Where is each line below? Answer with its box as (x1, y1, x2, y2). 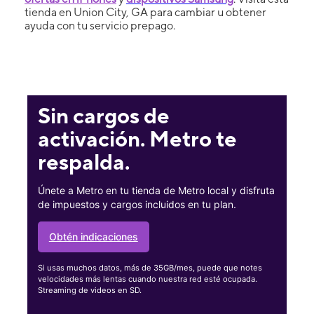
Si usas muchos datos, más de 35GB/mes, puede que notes (37, 262, 262, 273)
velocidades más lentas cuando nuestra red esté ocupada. (37, 273, 257, 284)
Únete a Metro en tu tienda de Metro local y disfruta (37, 184, 275, 197)
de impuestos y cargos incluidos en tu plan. (37, 198, 236, 211)
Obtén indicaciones (48, 231, 138, 243)
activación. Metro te (37, 126, 237, 152)
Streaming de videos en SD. (37, 285, 142, 295)
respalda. (37, 149, 130, 175)
